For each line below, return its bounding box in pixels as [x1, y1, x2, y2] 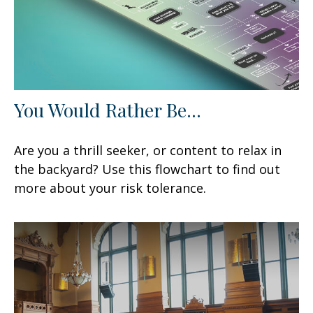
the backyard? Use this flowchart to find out [14, 160, 280, 177]
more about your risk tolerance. [14, 179, 206, 196]
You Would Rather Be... [14, 96, 201, 122]
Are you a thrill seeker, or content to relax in [14, 141, 282, 159]
